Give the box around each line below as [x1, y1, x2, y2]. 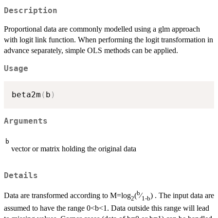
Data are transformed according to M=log [4, 191, 131, 200]
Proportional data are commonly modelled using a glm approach [4, 24, 200, 33]
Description [4, 6, 57, 15]
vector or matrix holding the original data [11, 144, 136, 153]
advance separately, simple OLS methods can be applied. [4, 46, 178, 54]
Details [4, 171, 38, 181]
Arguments [4, 116, 48, 126]
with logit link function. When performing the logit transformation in [4, 35, 213, 44]
